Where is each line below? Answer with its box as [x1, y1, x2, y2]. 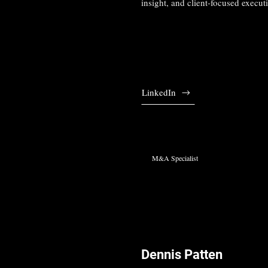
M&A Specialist [152, 153, 199, 163]
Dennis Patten [141, 246, 223, 262]
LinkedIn [141, 86, 176, 99]
